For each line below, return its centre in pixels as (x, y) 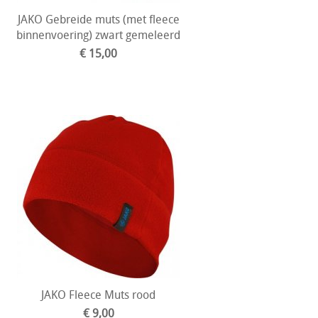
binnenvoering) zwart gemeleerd (98, 35)
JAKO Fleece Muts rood (98, 295)
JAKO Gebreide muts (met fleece (98, 19)
